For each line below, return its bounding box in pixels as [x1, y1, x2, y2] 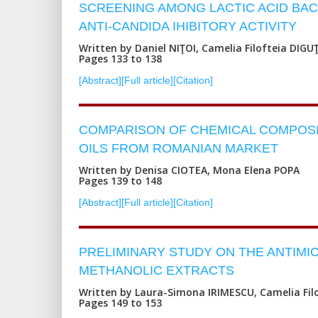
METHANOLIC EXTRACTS [79, 263, 234, 278]
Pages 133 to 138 [79, 51, 162, 65]
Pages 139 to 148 [79, 173, 162, 187]
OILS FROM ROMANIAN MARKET [79, 141, 278, 155]
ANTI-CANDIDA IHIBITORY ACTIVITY [79, 18, 297, 33]
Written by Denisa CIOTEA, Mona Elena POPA [79, 163, 300, 177]
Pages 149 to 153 [79, 295, 162, 309]
